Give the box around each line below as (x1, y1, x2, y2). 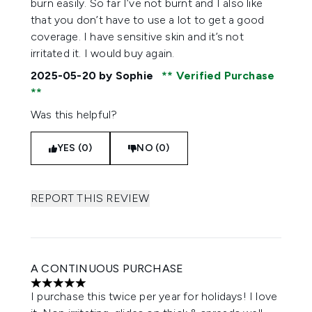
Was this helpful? (31, 108, 118, 121)
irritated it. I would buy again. (31, 47, 175, 60)
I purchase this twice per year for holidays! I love (31, 290, 278, 303)
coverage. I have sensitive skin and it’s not (31, 30, 244, 43)
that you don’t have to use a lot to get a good (31, 13, 265, 26)
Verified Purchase (173, 69, 275, 82)
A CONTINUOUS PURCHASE (31, 262, 184, 275)
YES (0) (57, 142, 93, 154)
